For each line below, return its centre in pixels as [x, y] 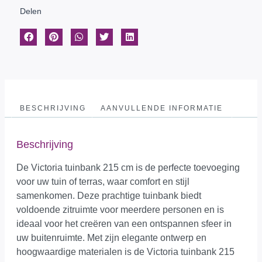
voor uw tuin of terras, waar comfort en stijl [103, 182]
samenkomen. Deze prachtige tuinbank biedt [109, 196]
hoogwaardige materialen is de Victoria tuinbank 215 [125, 252]
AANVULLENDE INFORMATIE [162, 108]
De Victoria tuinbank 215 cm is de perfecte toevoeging [128, 168]
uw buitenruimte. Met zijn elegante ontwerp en [111, 238]
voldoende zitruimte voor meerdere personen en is [120, 210]
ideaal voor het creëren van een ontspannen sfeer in [124, 224]
